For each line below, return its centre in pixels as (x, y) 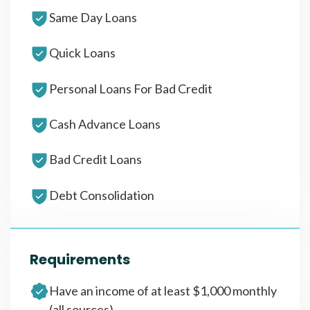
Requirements (80, 259)
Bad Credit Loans (95, 159)
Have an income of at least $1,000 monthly (163, 290)
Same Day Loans (93, 17)
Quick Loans (82, 53)
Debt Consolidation (102, 195)
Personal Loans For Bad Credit (131, 88)
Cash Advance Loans (105, 124)
